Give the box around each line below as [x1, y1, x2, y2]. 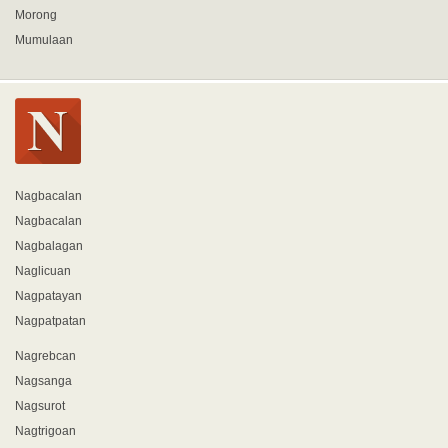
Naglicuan [15, 264, 71, 278]
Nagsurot [15, 399, 65, 413]
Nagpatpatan [15, 314, 86, 328]
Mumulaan [15, 33, 73, 47]
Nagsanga [15, 374, 72, 388]
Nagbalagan [15, 239, 83, 253]
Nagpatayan [15, 289, 82, 303]
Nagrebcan [15, 349, 76, 363]
